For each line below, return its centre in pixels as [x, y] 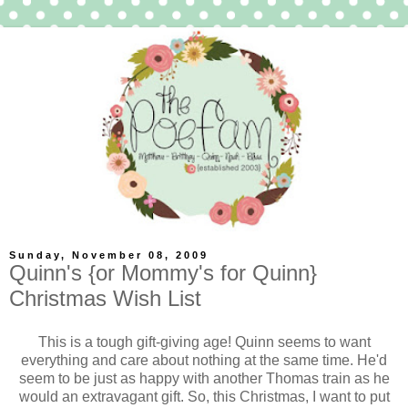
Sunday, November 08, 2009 [109, 255]
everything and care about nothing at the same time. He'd [204, 360]
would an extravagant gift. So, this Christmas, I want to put [204, 396]
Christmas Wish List [105, 298]
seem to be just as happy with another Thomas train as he [204, 378]
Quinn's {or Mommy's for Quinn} [163, 273]
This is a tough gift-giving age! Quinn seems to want [204, 342]
